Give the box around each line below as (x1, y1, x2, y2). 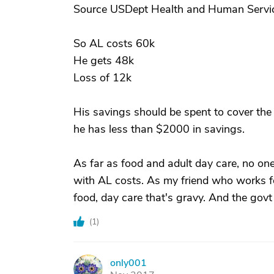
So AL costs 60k (73, 36, 155, 51)
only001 (110, 256, 147, 270)
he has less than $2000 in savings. (73, 122, 245, 136)
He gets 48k (73, 53, 134, 68)
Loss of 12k (73, 70, 131, 85)
